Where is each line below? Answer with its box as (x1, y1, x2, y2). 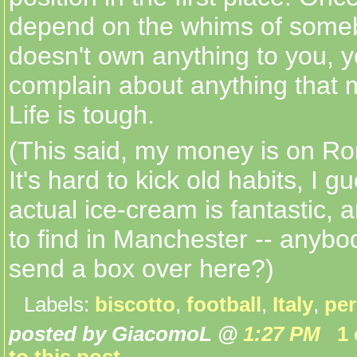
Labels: (24, 292, 95, 316)
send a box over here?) (9, 254, 274, 284)
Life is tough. (9, 100, 155, 130)
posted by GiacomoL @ (9, 322, 243, 345)
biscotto (95, 292, 175, 316)
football (186, 292, 261, 316)
